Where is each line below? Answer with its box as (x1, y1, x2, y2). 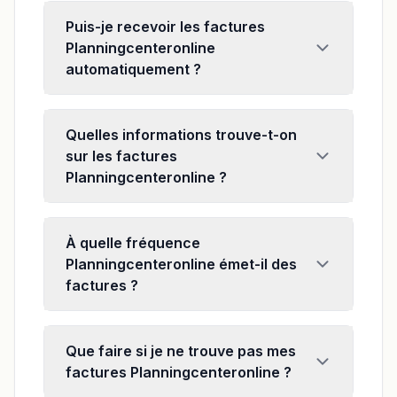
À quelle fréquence (66, 234, 200, 252)
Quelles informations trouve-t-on (66, 126, 297, 144)
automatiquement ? (66, 60, 201, 78)
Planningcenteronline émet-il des (66, 255, 297, 273)
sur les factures (66, 147, 177, 165)
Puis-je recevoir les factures (66, 18, 265, 35)
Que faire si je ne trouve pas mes (66, 342, 296, 360)
